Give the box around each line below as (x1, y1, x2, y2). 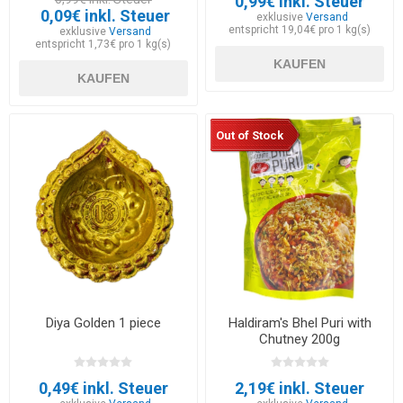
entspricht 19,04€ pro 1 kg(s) (228, 22, 372, 36)
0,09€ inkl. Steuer (40, 5, 171, 25)
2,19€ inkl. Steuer (235, 378, 365, 398)
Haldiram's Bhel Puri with (228, 314, 372, 331)
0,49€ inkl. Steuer (38, 378, 168, 398)
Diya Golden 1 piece (45, 314, 161, 331)
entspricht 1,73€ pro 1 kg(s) (35, 37, 172, 50)
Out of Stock (215, 128, 283, 142)
